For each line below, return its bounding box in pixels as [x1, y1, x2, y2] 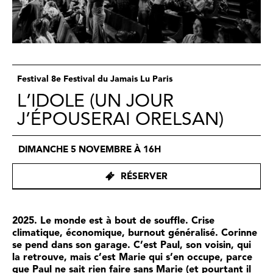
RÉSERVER [121, 171, 168, 182]
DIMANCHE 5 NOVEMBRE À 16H [18, 144, 161, 155]
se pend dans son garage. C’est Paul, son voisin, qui [12, 239, 251, 250]
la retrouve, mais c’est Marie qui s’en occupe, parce [12, 251, 252, 263]
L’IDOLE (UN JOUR [17, 90, 174, 111]
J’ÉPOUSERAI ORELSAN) [17, 108, 224, 129]
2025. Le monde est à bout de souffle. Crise [12, 214, 214, 226]
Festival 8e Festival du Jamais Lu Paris [17, 74, 172, 83]
